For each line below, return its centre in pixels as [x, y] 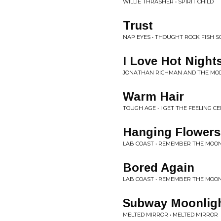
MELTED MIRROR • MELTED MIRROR [170, 215]
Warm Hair [153, 96]
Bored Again [159, 167]
